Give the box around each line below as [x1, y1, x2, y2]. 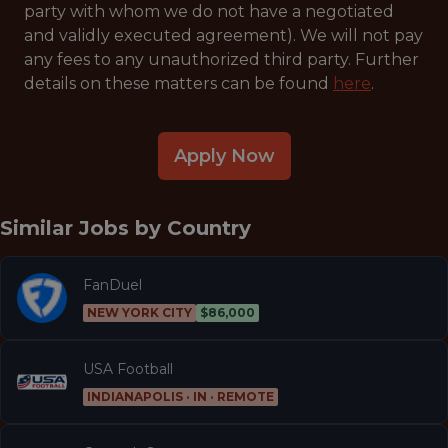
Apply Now [173, 144, 275, 167]
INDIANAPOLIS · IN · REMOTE [87, 388, 274, 404]
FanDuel [83, 275, 142, 294]
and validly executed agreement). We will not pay [24, 26, 423, 45]
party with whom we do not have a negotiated [24, 2, 394, 21]
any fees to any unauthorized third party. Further [24, 50, 419, 69]
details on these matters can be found [24, 74, 333, 93]
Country [167, 216, 251, 240]
